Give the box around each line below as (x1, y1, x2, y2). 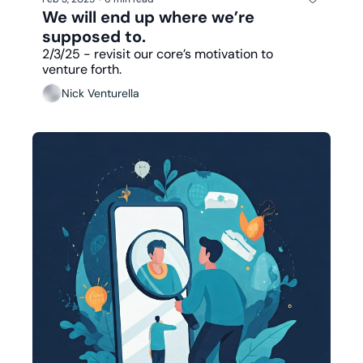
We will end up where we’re (42, 6, 254, 28)
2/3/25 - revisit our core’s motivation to (42, 45, 273, 62)
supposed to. (42, 25, 146, 47)
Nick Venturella (62, 86, 139, 101)
